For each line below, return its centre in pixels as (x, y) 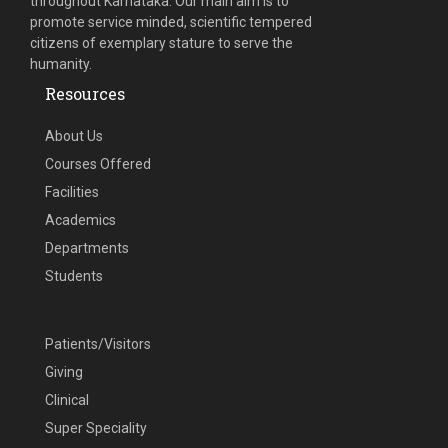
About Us (74, 136)
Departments (87, 248)
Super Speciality (96, 428)
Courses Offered (98, 164)
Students (74, 276)
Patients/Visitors (98, 344)
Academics (80, 220)
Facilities (72, 192)
